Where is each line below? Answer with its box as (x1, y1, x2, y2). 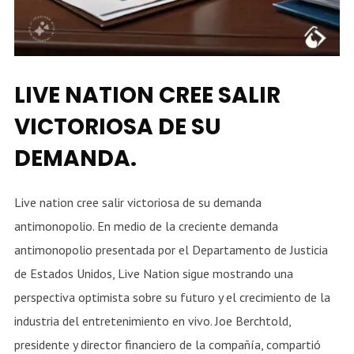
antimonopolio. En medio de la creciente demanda (13, 217, 278, 234)
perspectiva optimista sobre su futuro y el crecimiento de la (13, 288, 330, 305)
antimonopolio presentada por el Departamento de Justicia (13, 241, 328, 258)
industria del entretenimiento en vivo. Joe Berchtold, (13, 312, 291, 329)
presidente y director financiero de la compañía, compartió (13, 336, 321, 352)
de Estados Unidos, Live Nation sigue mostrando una (13, 265, 293, 281)
